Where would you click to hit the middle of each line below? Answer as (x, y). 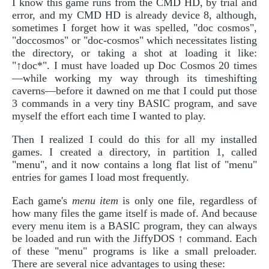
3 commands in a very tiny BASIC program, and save (134, 103)
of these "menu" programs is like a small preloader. (134, 251)
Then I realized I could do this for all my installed (134, 139)
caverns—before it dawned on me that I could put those (134, 90)
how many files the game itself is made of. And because (134, 213)
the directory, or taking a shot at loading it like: (134, 53)
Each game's (42, 200)
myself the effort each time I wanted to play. (109, 116)
